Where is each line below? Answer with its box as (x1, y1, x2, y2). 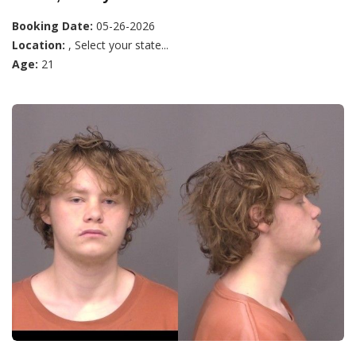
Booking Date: (12, 18, 93, 33)
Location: (12, 37, 65, 52)
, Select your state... (65, 37, 168, 52)
